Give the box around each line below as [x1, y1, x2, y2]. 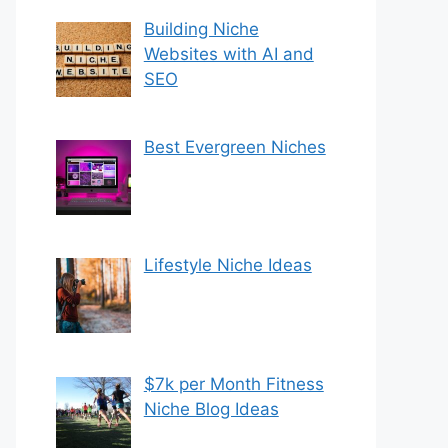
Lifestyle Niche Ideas [143, 255, 312, 276]
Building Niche [143, 18, 259, 39]
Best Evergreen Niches [143, 136, 326, 157]
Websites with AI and [143, 43, 314, 64]
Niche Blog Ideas [143, 398, 279, 419]
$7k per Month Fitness [143, 373, 324, 394]
